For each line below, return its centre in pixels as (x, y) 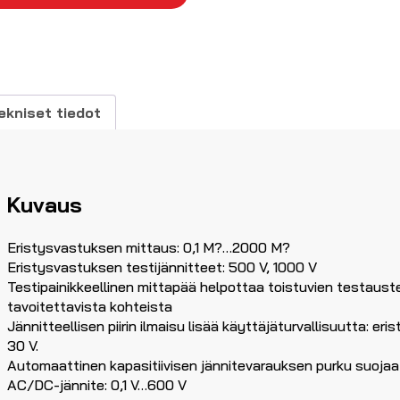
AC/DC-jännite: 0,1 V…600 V (97, 385)
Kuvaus (45, 205)
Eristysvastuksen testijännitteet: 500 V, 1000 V (162, 267)
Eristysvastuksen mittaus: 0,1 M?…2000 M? (149, 248)
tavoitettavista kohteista (90, 307)
